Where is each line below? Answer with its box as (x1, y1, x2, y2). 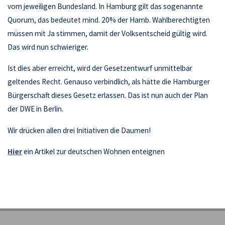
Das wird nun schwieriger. (8, 42, 89, 52)
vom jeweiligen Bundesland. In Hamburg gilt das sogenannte (8, 2, 203, 12)
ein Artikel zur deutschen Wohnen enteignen (22, 147, 165, 157)
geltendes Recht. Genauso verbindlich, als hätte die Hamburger (8, 77, 210, 87)
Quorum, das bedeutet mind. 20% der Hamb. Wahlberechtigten (8, 15, 210, 25)
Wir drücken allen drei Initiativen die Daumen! (8, 125, 151, 135)
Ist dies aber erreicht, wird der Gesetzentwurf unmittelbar (8, 63, 193, 73)
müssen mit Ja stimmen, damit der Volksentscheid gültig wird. (8, 29, 208, 39)
